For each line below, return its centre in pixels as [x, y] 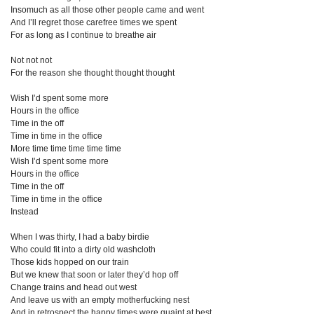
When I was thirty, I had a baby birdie [80, 237]
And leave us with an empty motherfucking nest [100, 300]
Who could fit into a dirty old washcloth [83, 250]
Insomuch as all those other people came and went [107, 10]
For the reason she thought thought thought [93, 73]
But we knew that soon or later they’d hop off [94, 275]
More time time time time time [66, 149]
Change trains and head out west [74, 287]
